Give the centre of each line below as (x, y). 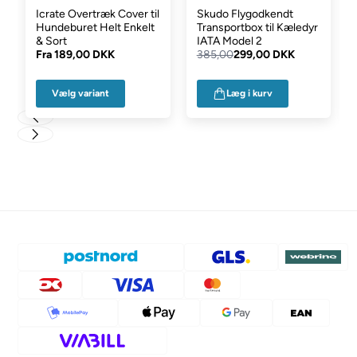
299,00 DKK (264, 54)
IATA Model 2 (229, 41)
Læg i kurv (249, 94)
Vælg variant (81, 93)
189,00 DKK (85, 54)
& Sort (52, 41)
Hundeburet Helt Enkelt (96, 27)
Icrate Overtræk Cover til (98, 14)
